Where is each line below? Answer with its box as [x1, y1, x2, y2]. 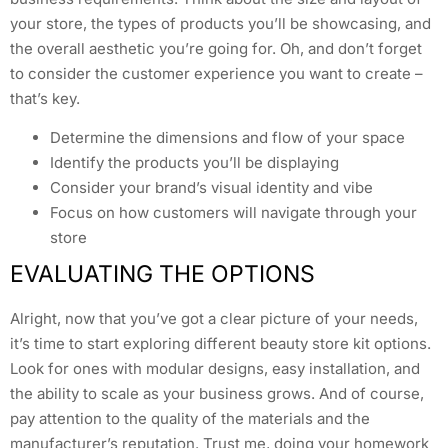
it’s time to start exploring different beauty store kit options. [10, 334, 431, 354]
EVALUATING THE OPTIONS [10, 260, 315, 289]
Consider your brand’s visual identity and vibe [50, 178, 373, 198]
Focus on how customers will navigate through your [50, 203, 417, 223]
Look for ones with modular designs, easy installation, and [10, 359, 420, 379]
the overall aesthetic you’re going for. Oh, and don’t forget [10, 38, 422, 58]
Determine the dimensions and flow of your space [50, 128, 405, 148]
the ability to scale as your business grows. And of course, [10, 384, 424, 404]
